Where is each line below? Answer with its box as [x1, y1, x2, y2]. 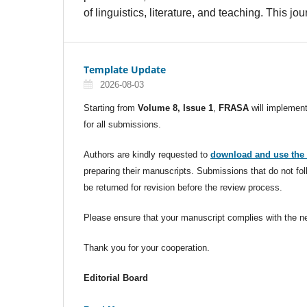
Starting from [84, 103, 138, 114]
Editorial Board [84, 273, 148, 284]
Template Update [84, 63, 166, 77]
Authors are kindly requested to [84, 149, 210, 160]
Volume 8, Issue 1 [138, 103, 213, 114]
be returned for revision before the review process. [84, 182, 282, 193]
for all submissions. [84, 119, 161, 130]
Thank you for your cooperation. [84, 243, 210, 254]
